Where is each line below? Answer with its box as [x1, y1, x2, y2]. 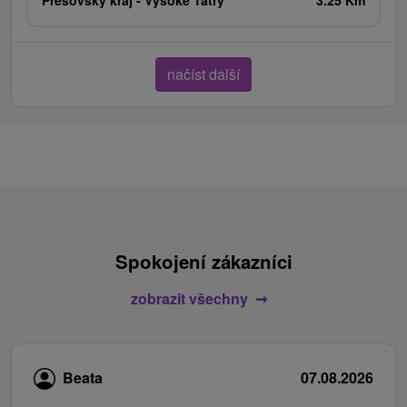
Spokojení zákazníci [114, 247, 293, 274]
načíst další [167, 63, 240, 84]
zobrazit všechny [130, 287, 248, 309]
